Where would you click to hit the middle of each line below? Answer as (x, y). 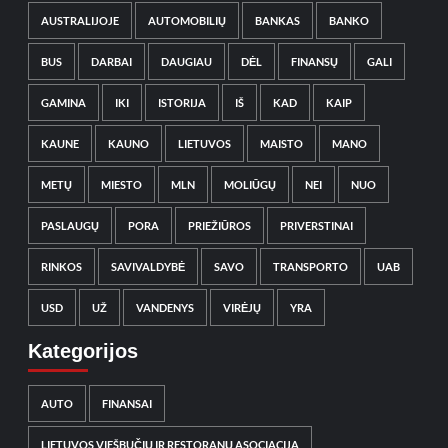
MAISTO (281, 144)
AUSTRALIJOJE (79, 21)
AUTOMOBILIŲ (186, 21)
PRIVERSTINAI (316, 226)
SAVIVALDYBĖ (147, 267)
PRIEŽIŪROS (219, 226)
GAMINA (63, 103)
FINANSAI (126, 404)
